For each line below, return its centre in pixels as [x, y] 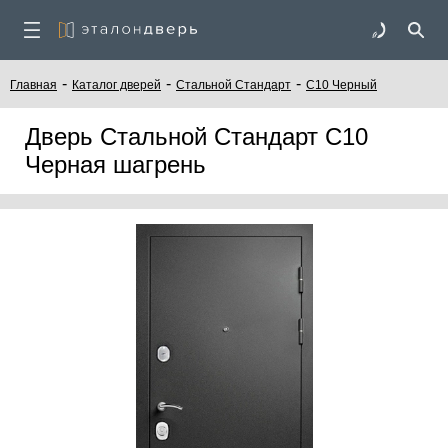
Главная [33, 85]
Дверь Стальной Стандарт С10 [196, 136]
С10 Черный [341, 85]
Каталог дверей [116, 85]
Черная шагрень [115, 164]
